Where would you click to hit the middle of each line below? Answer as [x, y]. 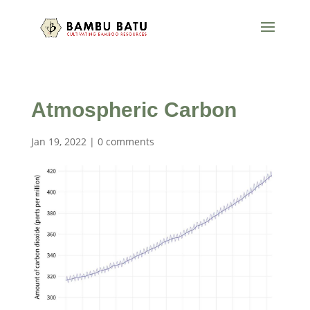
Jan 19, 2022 [58, 142]
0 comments [126, 142]
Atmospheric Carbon [134, 110]
